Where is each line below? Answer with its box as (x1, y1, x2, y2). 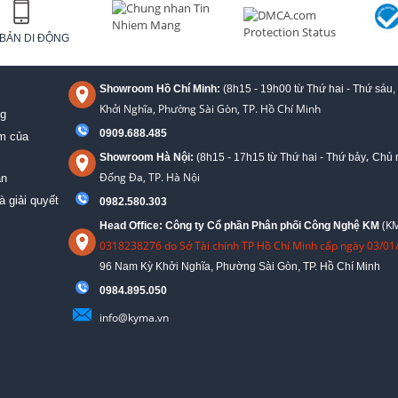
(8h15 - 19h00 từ (223, 82, 306, 95)
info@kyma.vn (99, 309, 169, 325)
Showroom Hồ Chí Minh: (99, 82, 223, 95)
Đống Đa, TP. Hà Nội (99, 169, 200, 185)
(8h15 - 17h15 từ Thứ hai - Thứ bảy (196, 150, 366, 163)
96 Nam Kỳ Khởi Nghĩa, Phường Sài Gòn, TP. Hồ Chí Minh (99, 259, 380, 273)
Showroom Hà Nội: (99, 150, 196, 163)
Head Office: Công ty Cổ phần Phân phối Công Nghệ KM (99, 219, 379, 232)
